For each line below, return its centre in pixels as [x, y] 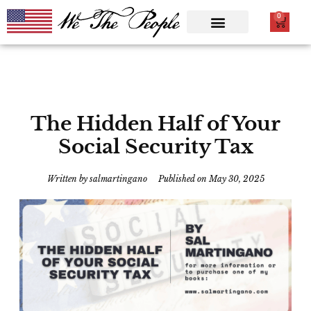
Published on [182, 178]
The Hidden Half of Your [155, 124]
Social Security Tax [155, 146]
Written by [67, 178]
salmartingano [117, 178]
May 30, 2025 [236, 178]
